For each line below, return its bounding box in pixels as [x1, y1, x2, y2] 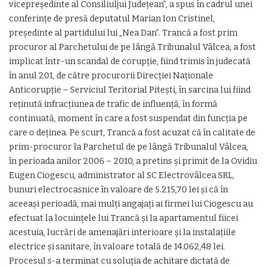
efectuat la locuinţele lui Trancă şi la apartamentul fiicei [9, 213, 238, 223]
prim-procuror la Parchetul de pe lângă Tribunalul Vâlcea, [9, 142, 248, 152]
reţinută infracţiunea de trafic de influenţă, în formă [9, 99, 217, 109]
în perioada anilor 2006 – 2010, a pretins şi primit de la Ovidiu [9, 156, 257, 166]
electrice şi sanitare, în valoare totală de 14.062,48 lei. [9, 242, 225, 252]
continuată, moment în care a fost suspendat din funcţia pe [9, 113, 248, 123]
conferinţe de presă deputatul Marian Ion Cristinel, [9, 14, 215, 24]
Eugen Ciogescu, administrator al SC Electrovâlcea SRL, [9, 170, 235, 180]
